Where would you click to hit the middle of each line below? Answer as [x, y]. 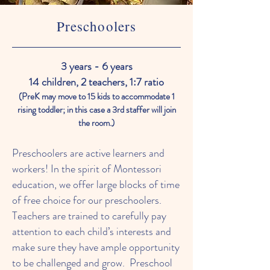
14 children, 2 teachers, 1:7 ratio [96, 82]
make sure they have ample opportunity [96, 247]
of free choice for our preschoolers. [87, 200]
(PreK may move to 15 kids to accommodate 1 [96, 96]
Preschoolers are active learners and [88, 153]
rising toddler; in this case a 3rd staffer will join [96, 110]
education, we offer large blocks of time [96, 184]
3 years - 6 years [96, 66]
